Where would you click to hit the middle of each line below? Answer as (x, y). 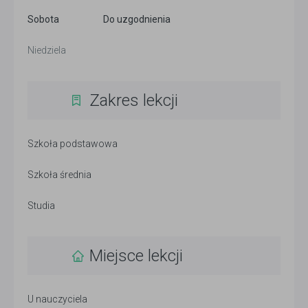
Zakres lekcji (134, 100)
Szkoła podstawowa (73, 143)
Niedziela (47, 50)
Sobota (43, 19)
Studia (41, 205)
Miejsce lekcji (136, 255)
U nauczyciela (57, 299)
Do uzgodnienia (137, 19)
